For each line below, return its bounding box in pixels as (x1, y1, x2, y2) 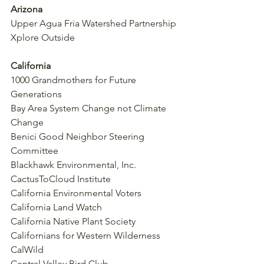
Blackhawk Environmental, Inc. (11, 159, 136, 170)
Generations (11, 88, 62, 100)
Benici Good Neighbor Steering (11, 130, 147, 142)
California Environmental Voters (11, 187, 141, 199)
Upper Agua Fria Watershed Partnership (11, 17, 176, 29)
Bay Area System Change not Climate (11, 102, 169, 114)
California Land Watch (11, 201, 102, 213)
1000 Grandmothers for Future (11, 74, 138, 85)
